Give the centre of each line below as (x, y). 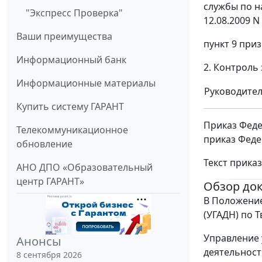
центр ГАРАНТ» (50, 182)
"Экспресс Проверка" (74, 13)
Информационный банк (71, 60)
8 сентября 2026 (49, 255)
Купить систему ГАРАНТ (70, 107)
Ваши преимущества (64, 37)
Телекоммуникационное (72, 130)
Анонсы (39, 242)
